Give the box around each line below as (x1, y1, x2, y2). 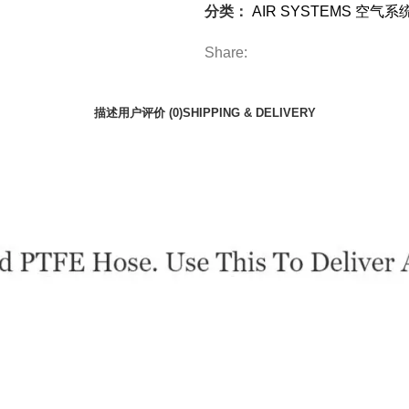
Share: (204, 45, 247, 60)
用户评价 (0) (117, 106, 183, 120)
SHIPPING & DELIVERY (182, 106, 316, 120)
